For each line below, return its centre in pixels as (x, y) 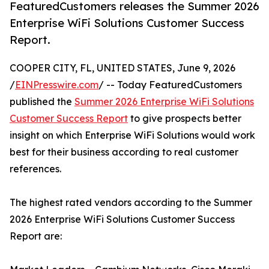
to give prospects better (185, 119)
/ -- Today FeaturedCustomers (170, 85)
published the (42, 102)
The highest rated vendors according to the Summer (131, 203)
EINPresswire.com (57, 85)
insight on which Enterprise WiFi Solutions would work (132, 135)
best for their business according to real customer (124, 152)
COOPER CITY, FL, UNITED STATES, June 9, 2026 (122, 68)
